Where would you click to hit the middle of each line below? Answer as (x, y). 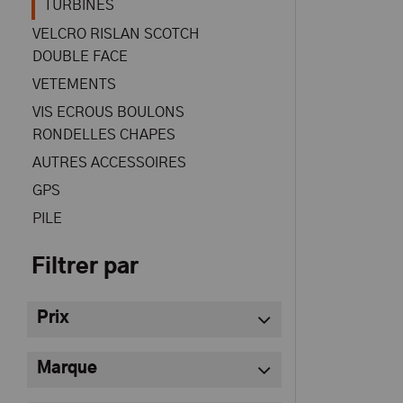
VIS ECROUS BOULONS (108, 112)
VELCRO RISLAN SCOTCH (116, 34)
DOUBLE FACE (80, 57)
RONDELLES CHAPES (104, 135)
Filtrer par (85, 267)
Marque (67, 369)
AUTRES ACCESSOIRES (109, 163)
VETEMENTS (74, 85)
